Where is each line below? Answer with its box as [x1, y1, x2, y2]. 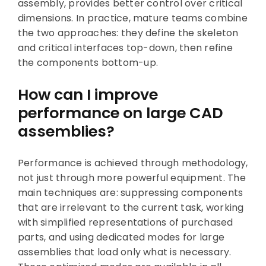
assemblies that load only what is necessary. [17, 245, 232, 259]
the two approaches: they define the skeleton [17, 26, 239, 40]
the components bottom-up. [17, 56, 158, 70]
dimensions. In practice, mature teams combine [17, 11, 248, 26]
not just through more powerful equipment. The [17, 171, 246, 185]
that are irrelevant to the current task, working [17, 201, 244, 215]
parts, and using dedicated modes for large [17, 230, 225, 245]
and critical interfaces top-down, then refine [17, 41, 233, 55]
